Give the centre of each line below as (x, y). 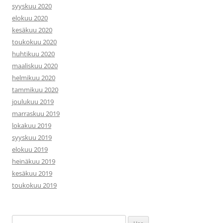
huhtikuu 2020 (33, 54)
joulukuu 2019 (33, 101)
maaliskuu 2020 (35, 65)
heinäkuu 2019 (34, 161)
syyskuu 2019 (32, 137)
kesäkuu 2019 (32, 173)
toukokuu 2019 (34, 185)
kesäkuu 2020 (32, 30)
